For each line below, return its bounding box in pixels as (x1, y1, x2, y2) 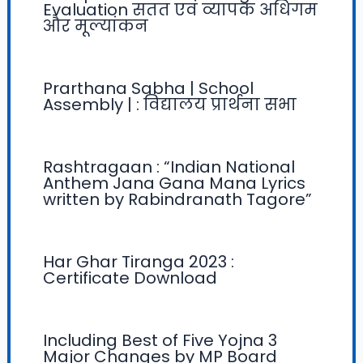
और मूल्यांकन (42, 14, 148, 37)
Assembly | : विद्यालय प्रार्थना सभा (42, 92, 297, 116)
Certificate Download (42, 266, 217, 289)
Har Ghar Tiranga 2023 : (42, 250, 234, 273)
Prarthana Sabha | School (42, 76, 254, 100)
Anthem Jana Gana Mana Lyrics (42, 171, 305, 194)
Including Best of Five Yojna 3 (42, 328, 277, 352)
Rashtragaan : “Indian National (42, 155, 295, 178)
